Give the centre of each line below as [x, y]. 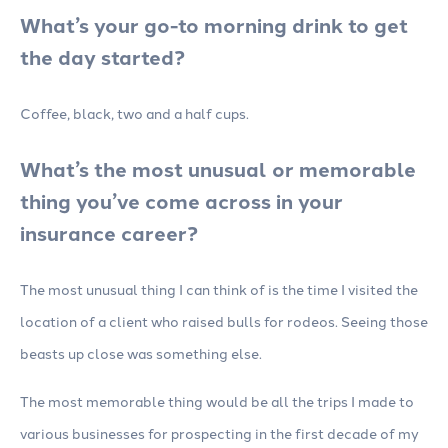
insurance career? [109, 233]
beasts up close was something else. [141, 353]
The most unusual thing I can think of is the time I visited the [219, 289]
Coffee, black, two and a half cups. [134, 113]
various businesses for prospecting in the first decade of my [219, 433]
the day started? [102, 57]
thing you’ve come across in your [181, 201]
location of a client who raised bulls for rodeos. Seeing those [224, 321]
